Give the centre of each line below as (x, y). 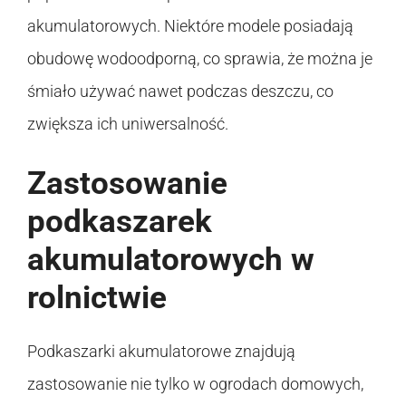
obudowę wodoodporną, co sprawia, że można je (200, 58)
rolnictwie (97, 297)
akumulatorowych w (171, 259)
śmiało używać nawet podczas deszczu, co (180, 91)
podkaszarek (120, 221)
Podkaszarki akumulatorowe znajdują (161, 351)
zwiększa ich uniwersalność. (128, 123)
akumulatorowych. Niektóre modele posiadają (190, 25)
